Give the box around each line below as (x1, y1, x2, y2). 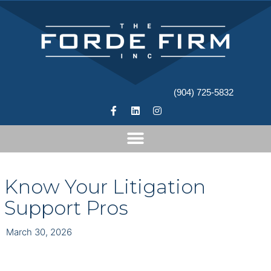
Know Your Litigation (4, 174, 206, 198)
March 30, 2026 (6, 226, 72, 238)
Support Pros (4, 195, 128, 220)
